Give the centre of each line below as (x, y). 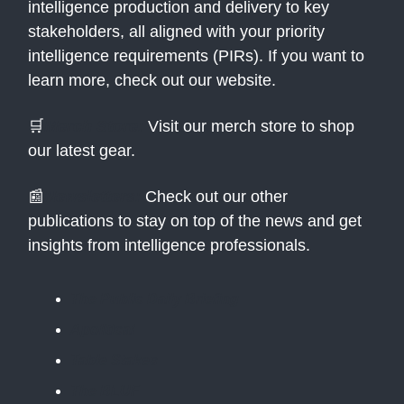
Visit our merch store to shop (249, 127)
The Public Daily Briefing (155, 299)
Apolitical (102, 330)
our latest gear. (82, 151)
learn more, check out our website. (152, 81)
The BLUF (105, 391)
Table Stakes (114, 361)
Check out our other (214, 197)
